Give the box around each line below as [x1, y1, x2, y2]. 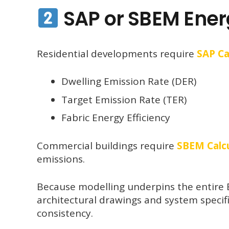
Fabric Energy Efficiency [61, 111, 170, 125]
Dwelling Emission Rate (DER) [61, 75, 196, 88]
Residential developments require [37, 47, 197, 60]
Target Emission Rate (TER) [61, 93, 187, 106]
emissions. [37, 152, 85, 166]
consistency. [37, 207, 93, 220]
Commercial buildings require [37, 139, 177, 152]
